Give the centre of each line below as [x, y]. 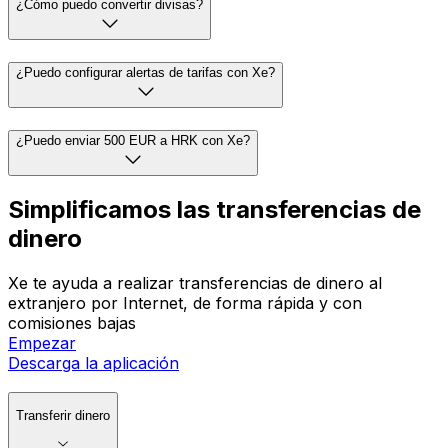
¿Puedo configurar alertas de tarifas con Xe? [145, 72]
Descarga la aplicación [93, 363]
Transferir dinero [63, 416]
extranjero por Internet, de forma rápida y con [185, 303]
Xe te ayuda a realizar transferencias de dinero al [195, 283]
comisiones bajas [72, 323]
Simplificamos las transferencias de [214, 210]
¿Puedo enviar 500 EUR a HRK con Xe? [133, 140]
